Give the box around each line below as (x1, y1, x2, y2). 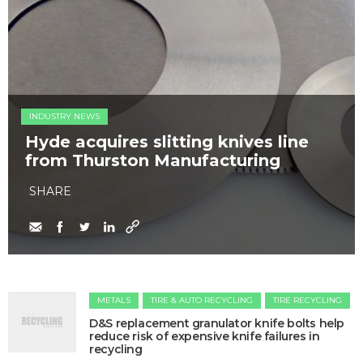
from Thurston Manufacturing (25, 151, 280, 171)
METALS (97, 295, 131, 306)
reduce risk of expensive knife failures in (89, 329, 320, 344)
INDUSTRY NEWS (29, 111, 100, 122)
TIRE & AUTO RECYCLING (151, 295, 254, 306)
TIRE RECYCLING (273, 295, 343, 306)
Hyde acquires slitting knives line (25, 132, 309, 152)
